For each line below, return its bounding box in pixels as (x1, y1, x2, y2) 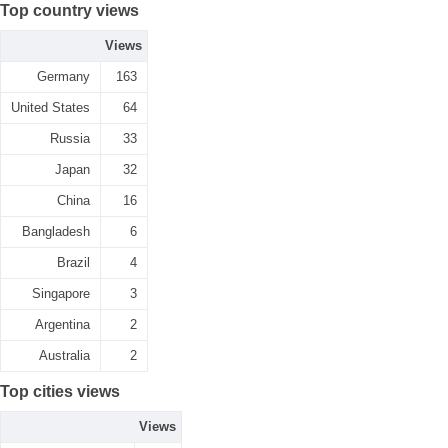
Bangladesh (22, 224, 90, 239)
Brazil (57, 255, 90, 270)
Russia (50, 131, 90, 146)
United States (11, 100, 90, 115)
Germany (37, 69, 90, 84)
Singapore (32, 286, 90, 301)
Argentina (35, 317, 90, 332)
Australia (39, 348, 90, 363)
